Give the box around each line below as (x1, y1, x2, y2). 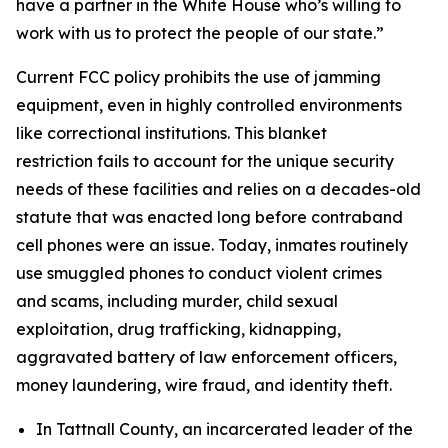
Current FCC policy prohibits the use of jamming (16, 67, 381, 87)
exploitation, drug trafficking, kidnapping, (16, 319, 341, 339)
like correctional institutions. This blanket (16, 123, 327, 143)
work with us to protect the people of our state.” (16, 23, 384, 43)
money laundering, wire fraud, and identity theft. (16, 375, 396, 395)
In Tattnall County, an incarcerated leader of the (36, 419, 413, 439)
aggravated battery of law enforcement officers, (16, 347, 397, 367)
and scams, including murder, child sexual (16, 291, 338, 311)
